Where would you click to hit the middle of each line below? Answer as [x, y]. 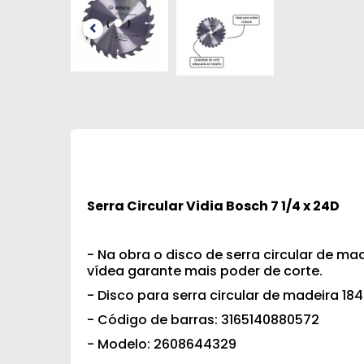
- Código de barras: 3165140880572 [203, 320]
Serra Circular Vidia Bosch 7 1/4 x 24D [213, 206]
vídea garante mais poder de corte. [205, 271]
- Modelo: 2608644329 [162, 344]
